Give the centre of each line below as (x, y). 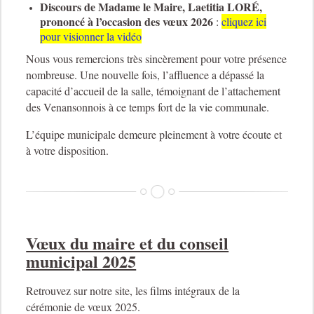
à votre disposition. (68, 151)
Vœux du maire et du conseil (128, 243)
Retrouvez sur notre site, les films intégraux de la (133, 291)
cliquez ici (244, 22)
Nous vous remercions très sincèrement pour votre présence (157, 59)
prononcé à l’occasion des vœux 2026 (127, 22)
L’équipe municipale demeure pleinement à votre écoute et (154, 135)
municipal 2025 (81, 261)
